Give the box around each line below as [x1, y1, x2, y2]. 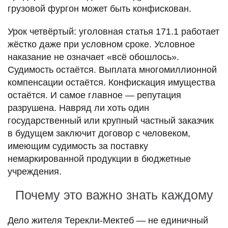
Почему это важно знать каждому [15, 187, 213, 202]
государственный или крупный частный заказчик [8, 115, 214, 126]
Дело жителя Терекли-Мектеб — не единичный [8, 215, 208, 225]
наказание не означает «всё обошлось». [8, 51, 179, 62]
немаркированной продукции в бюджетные [8, 153, 191, 164]
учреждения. [8, 166, 62, 177]
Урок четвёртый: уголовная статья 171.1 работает [8, 26, 219, 37]
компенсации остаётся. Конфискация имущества [8, 77, 215, 88]
